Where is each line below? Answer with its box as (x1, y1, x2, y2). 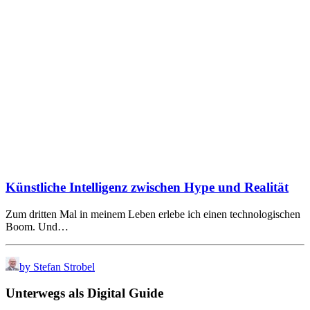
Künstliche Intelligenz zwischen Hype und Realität (6, 179, 289, 194)
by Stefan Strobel (19, 260, 95, 273)
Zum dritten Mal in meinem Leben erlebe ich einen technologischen (6, 208, 300, 220)
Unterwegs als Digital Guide (6, 286, 163, 301)
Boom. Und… (6, 220, 69, 232)
